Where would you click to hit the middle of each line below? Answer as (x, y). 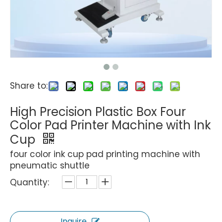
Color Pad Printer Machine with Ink (111, 125)
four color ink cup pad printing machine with (105, 154)
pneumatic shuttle (50, 166)
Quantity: (29, 182)
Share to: (29, 86)
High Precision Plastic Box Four (98, 112)
